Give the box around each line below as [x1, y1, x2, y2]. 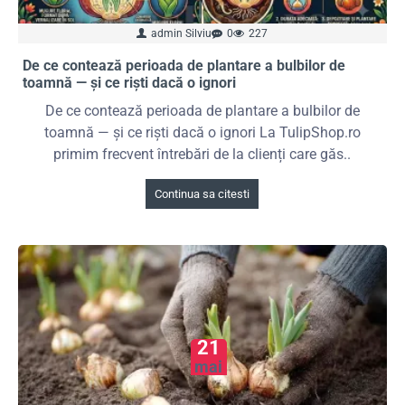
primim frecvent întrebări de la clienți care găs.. [53, 146, 352, 164]
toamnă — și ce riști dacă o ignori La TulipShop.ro [43, 124, 361, 142]
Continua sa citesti [155, 187, 250, 202]
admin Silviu [151, 27, 212, 41]
